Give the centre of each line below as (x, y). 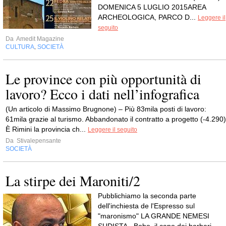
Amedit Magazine (40, 39)
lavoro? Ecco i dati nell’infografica (102, 94)
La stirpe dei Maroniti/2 (73, 181)
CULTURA (20, 47)
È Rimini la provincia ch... (47, 129)
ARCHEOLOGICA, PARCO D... (148, 17)
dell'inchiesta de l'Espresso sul (146, 206)
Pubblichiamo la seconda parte (147, 196)
